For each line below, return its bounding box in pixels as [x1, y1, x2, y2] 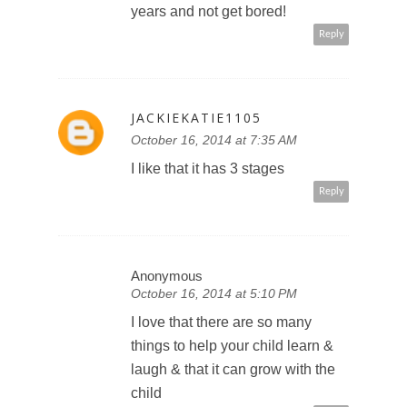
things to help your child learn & [131, 337, 333, 353]
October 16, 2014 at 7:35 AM [131, 132, 297, 147]
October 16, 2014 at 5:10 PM [131, 285, 297, 301]
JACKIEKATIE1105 [131, 108, 262, 126]
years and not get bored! [131, 3, 286, 19]
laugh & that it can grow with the [131, 361, 335, 377]
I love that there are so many [131, 313, 312, 330]
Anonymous [131, 267, 203, 283]
